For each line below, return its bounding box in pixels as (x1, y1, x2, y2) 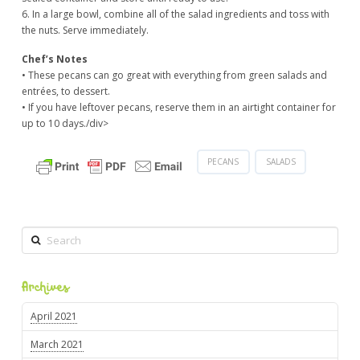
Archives (21, 276, 69, 301)
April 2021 (31, 309, 78, 323)
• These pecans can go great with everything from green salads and (21, 67, 327, 82)
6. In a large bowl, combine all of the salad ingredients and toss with (21, 7, 329, 22)
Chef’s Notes (21, 51, 88, 66)
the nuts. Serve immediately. (21, 23, 149, 38)
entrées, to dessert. (21, 84, 110, 98)
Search (20, 226, 51, 240)
